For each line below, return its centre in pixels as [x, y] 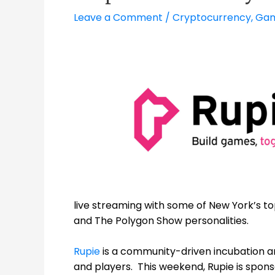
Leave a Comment [118, 17]
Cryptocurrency [212, 17]
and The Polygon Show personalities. [164, 220]
